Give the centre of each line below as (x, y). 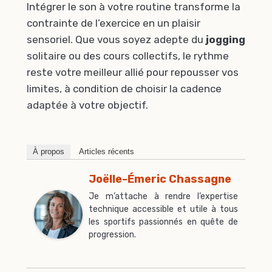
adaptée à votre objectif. (87, 105)
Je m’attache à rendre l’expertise (163, 196)
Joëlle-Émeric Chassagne (160, 179)
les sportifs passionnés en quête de (163, 222)
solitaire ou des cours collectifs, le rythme (128, 56)
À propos (49, 151)
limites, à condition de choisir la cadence (124, 89)
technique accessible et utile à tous (163, 209)
